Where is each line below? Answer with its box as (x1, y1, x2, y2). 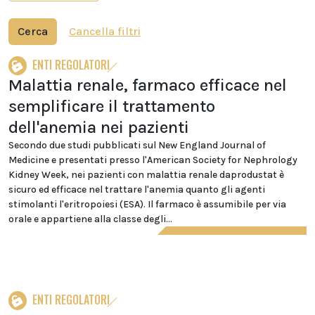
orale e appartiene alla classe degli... (8, 213, 172, 225)
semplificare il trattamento (8, 96, 215, 116)
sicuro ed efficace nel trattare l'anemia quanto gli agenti (8, 184, 265, 195)
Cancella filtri (69, 25, 141, 38)
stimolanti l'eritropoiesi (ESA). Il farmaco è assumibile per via (8, 198, 286, 210)
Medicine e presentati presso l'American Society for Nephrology (8, 154, 297, 166)
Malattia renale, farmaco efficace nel (8, 75, 287, 95)
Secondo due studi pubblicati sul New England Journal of (8, 139, 266, 151)
